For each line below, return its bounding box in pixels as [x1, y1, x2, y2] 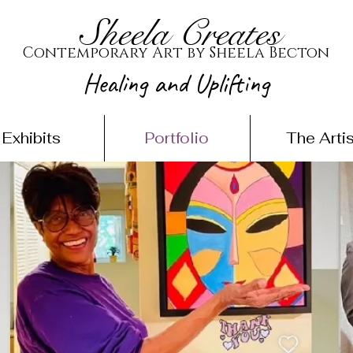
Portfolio [145, 128, 209, 148]
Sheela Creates [80, 11, 281, 57]
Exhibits [2, 128, 61, 148]
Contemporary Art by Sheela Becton [23, 43, 329, 63]
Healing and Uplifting [83, 66, 269, 100]
